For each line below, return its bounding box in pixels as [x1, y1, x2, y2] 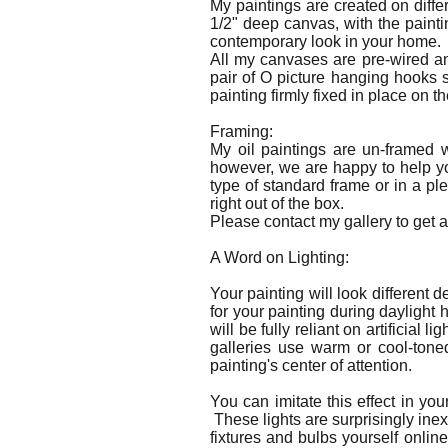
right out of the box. [210, 195, 348, 212]
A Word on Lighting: [210, 249, 349, 266]
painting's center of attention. [210, 357, 412, 374]
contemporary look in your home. [210, 33, 445, 50]
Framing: [210, 123, 273, 140]
